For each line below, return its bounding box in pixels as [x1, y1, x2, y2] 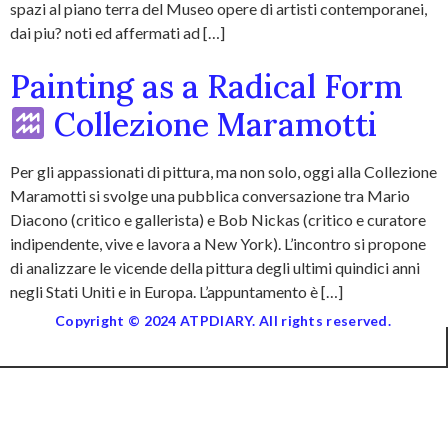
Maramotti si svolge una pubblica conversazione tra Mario [10, 186, 410, 205]
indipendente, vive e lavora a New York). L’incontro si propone [10, 234, 426, 253]
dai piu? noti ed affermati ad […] [10, 23, 225, 42]
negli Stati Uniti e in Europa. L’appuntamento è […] [10, 282, 343, 301]
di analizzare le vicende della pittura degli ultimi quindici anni [10, 258, 420, 277]
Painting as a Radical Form [10, 66, 403, 107]
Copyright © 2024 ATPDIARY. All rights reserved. [54, 312, 392, 329]
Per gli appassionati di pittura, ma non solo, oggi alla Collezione [10, 162, 437, 181]
